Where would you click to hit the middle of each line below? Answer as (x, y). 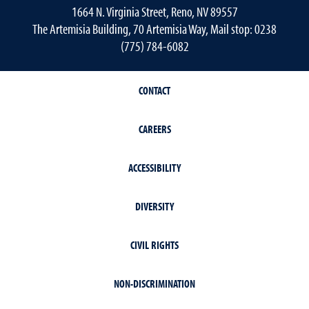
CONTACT (154, 90)
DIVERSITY (154, 206)
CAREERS (154, 129)
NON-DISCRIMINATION (154, 283)
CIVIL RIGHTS (154, 245)
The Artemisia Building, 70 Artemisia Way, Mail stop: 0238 (154, 29)
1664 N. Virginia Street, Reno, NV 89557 (154, 11)
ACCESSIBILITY (154, 168)
